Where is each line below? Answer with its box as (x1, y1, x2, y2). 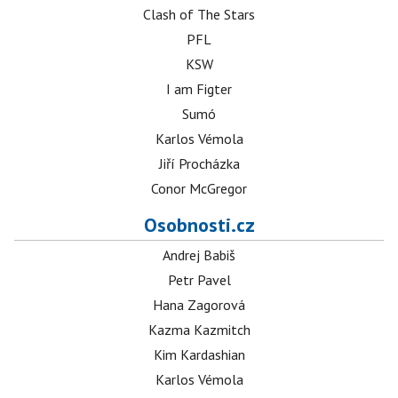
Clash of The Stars (143, 5, 255, 23)
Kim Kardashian (153, 346, 245, 363)
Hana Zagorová (153, 296, 245, 314)
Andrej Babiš (163, 246, 235, 264)
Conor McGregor (151, 179, 247, 197)
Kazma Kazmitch (147, 321, 251, 338)
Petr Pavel (167, 271, 231, 289)
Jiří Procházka (158, 155, 240, 172)
